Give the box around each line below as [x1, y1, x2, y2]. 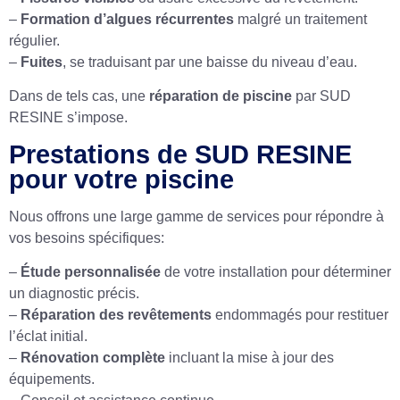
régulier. [9, 32, 60, 48]
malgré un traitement [234, 11, 367, 27]
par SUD [292, 88, 351, 104]
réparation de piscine [149, 88, 292, 104]
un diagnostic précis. [9, 285, 139, 301]
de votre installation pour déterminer [161, 263, 391, 279]
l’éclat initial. [9, 328, 87, 344]
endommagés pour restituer [212, 306, 388, 322]
